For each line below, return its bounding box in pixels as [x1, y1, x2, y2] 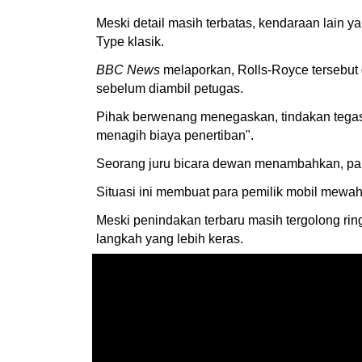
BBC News [96, 62, 160, 77]
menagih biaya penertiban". [96, 128, 254, 142]
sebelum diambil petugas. [96, 81, 243, 95]
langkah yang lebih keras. [96, 231, 243, 246]
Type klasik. [96, 34, 167, 48]
